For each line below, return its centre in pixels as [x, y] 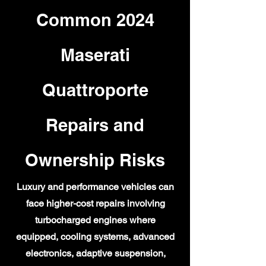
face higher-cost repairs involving [95, 203]
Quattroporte [95, 90]
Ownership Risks [95, 160]
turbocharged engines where [95, 220]
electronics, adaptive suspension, [95, 253]
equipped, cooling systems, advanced [95, 237]
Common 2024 [95, 20]
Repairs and [95, 125]
